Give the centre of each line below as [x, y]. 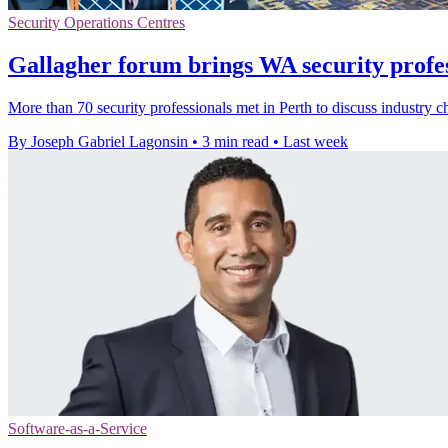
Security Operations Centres [96, 22]
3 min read [235, 141]
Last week [315, 141]
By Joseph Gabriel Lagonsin [98, 141]
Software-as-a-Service [77, 428]
